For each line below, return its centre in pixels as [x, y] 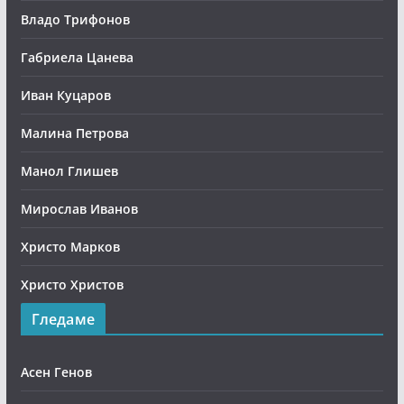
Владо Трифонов [75, 19]
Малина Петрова [74, 133]
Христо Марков [70, 247]
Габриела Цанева [77, 57]
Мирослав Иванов [79, 209]
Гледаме [63, 319]
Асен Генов [56, 372]
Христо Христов [72, 285]
